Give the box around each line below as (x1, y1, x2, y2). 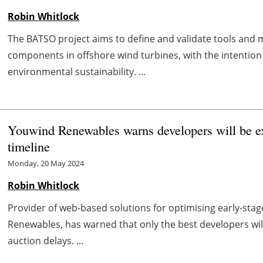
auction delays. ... (8, 234, 84, 247)
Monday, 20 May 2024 (8, 157, 85, 168)
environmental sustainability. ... (8, 65, 146, 78)
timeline (8, 137, 50, 155)
